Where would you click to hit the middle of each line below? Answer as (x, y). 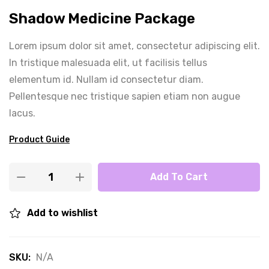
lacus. (22, 113)
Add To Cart (179, 177)
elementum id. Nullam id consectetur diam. (106, 80)
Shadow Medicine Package (102, 19)
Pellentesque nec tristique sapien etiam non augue (125, 96)
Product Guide (39, 140)
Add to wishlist (62, 213)
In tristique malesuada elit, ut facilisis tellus (108, 63)
